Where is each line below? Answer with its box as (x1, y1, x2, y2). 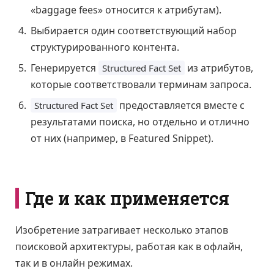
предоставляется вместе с (117, 98, 245, 112)
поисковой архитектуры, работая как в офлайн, (15, 239, 243, 253)
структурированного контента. (31, 40, 179, 54)
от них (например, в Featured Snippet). (31, 131, 213, 145)
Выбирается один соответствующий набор (31, 23, 237, 37)
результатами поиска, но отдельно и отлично (31, 114, 250, 128)
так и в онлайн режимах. (15, 256, 133, 270)
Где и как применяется (25, 187, 229, 210)
